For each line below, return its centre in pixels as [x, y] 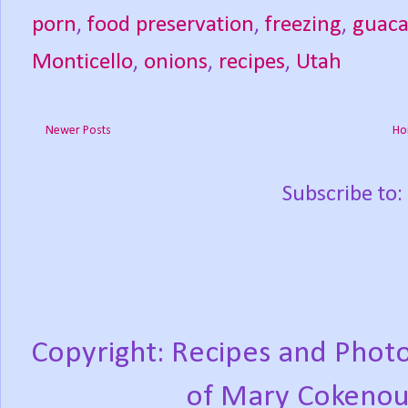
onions [176, 63]
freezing [303, 25]
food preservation [171, 25]
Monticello [82, 63]
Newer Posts [78, 131]
